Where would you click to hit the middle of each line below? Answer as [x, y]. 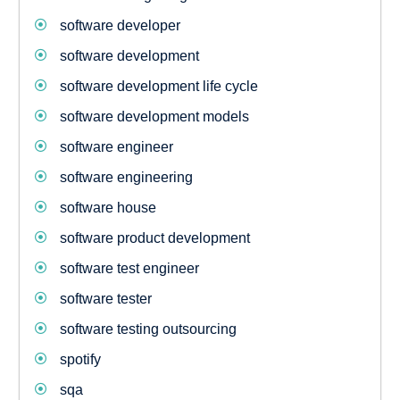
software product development [154, 238]
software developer [120, 25]
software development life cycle [158, 86]
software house [108, 208]
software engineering [126, 177]
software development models [154, 117]
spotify [80, 359]
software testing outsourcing [148, 329]
